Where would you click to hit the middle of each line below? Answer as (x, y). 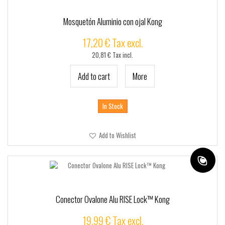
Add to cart (94, 76)
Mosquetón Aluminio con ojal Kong (113, 21)
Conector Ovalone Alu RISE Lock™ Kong (113, 199)
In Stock (113, 106)
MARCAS (16, 57)
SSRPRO (16, 38)
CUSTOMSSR (21, 19)
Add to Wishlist (117, 135)
